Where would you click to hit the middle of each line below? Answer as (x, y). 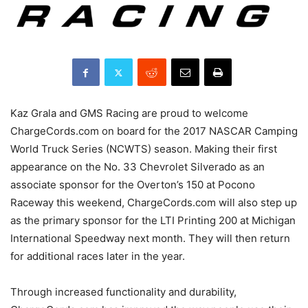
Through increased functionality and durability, (123, 292)
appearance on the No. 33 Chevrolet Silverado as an (137, 167)
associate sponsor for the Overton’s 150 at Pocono (133, 185)
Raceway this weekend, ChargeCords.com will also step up (154, 203)
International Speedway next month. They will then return (150, 239)
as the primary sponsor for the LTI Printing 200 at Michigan (153, 221)
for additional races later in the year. (98, 256)
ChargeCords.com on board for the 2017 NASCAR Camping (154, 131)
